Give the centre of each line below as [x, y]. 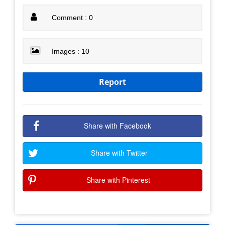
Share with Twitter [119, 152]
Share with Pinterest [118, 180]
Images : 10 [71, 51]
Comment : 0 [73, 17]
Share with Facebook [117, 125]
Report [113, 82]
